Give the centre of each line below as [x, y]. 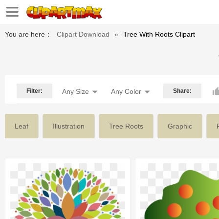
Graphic [180, 126]
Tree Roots [126, 126]
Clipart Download [83, 34]
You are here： [28, 34]
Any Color [126, 91]
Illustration [69, 126]
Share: [182, 91]
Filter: [34, 91]
